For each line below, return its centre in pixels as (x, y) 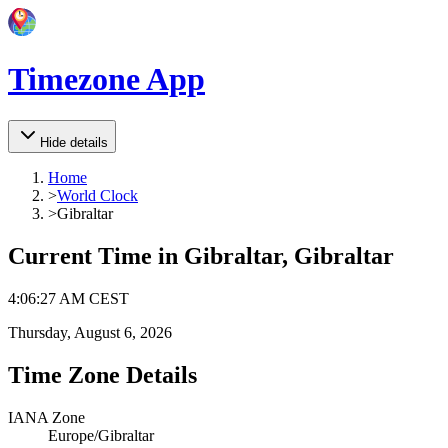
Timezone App (106, 79)
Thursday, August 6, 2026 (90, 332)
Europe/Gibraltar (101, 435)
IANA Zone (46, 417)
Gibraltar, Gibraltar (289, 255)
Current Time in (96, 255)
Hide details (74, 142)
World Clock (97, 195)
